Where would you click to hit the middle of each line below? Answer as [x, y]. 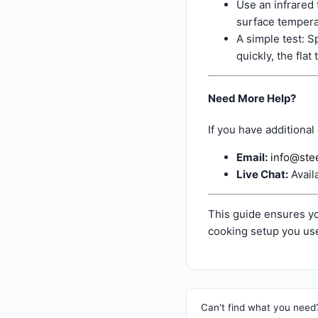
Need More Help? [252, 99]
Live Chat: [262, 175]
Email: [252, 158]
